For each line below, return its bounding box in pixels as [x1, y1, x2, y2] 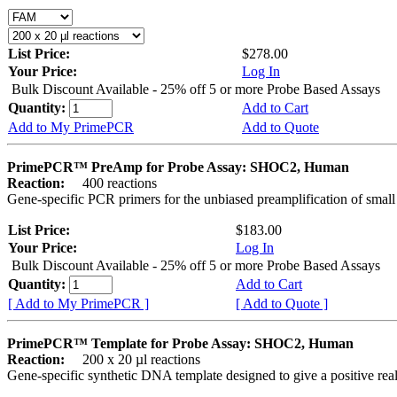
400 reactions [68, 175, 157, 191]
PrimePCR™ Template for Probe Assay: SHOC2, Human [7, 335, 354, 351]
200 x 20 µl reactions [68, 351, 200, 367]
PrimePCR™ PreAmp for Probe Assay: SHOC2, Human [7, 159, 349, 175]
